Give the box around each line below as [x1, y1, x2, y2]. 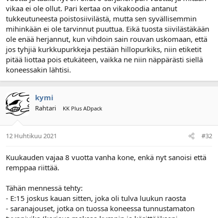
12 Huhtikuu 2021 [6, 131, 57, 141]
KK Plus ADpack [63, 104, 102, 112]
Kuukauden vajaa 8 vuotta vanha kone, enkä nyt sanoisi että [6, 152, 206, 163]
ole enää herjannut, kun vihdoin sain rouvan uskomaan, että [6, 34, 207, 44]
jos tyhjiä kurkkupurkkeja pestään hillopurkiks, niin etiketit [6, 44, 201, 54]
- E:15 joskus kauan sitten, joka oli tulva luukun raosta [6, 193, 186, 203]
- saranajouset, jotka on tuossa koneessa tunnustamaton [6, 203, 195, 214]
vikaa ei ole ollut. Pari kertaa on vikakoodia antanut [6, 3, 177, 13]
